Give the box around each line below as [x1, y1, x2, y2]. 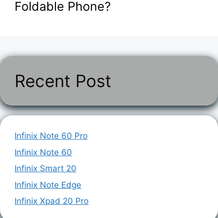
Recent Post [15, 71, 111, 91]
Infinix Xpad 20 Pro [15, 196, 89, 206]
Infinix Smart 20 [15, 163, 76, 174]
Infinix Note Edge [15, 180, 81, 190]
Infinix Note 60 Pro [15, 131, 88, 141]
